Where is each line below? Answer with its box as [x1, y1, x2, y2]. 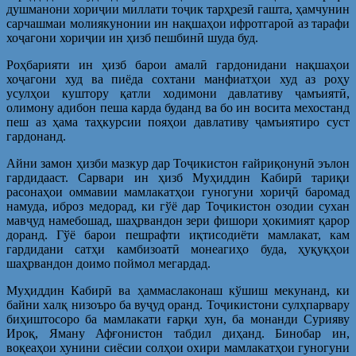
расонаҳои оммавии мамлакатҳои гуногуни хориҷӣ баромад [6, 184, 350, 199]
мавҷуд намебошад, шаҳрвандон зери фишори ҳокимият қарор [6, 213, 350, 227]
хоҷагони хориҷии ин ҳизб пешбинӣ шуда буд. [6, 30, 258, 44]
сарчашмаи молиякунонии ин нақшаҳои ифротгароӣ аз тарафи [6, 16, 350, 30]
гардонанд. [6, 129, 66, 143]
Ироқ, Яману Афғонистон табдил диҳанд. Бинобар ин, [6, 326, 350, 340]
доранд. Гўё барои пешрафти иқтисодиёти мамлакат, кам [6, 227, 350, 242]
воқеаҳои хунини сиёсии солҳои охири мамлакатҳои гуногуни [6, 340, 350, 354]
